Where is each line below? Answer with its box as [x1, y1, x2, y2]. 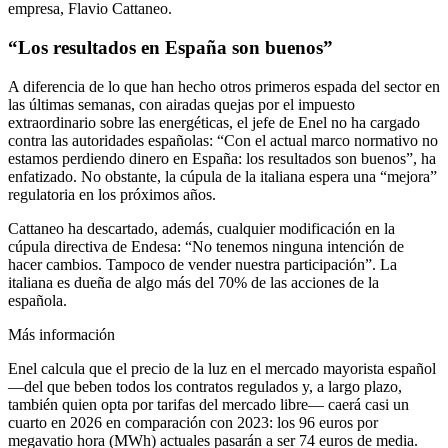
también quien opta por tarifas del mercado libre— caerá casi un [8, 395, 409, 413]
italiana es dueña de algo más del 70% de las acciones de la [8, 273, 379, 291]
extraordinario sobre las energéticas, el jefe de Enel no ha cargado [8, 113, 420, 131]
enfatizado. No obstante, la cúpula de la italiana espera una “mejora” [8, 167, 437, 185]
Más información [8, 325, 115, 343]
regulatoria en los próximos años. [8, 185, 216, 203]
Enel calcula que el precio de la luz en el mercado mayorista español [8, 359, 436, 377]
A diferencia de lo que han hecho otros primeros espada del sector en [8, 77, 440, 95]
